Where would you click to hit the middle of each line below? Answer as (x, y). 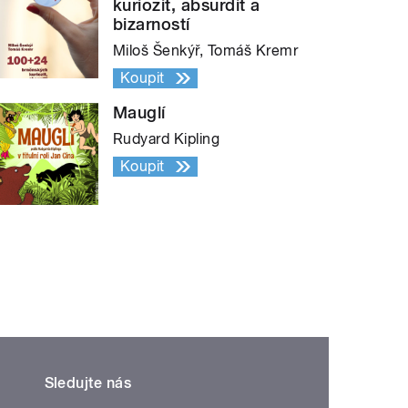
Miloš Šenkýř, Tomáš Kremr (206, 51)
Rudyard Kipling (167, 139)
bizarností (152, 25)
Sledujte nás (88, 382)
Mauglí (139, 113)
